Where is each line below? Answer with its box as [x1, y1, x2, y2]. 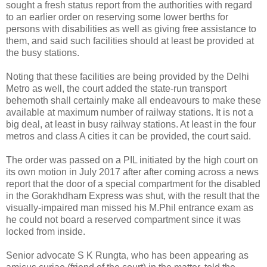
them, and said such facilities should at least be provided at [6, 35, 254, 46]
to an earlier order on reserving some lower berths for [6, 11, 228, 22]
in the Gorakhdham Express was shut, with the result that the [6, 190, 260, 201]
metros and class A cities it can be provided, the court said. [6, 131, 251, 141]
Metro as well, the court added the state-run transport [6, 83, 226, 94]
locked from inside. [6, 226, 88, 237]
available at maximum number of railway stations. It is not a [6, 107, 253, 117]
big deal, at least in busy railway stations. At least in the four [6, 119, 256, 129]
